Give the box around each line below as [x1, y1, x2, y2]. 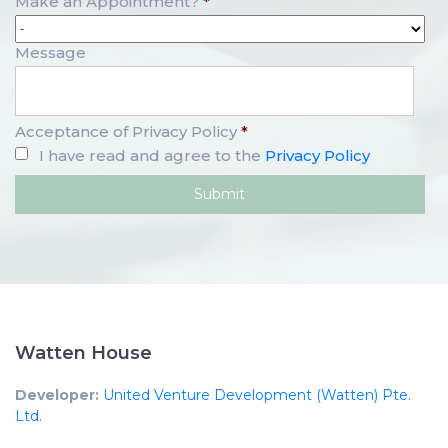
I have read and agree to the [39, 146, 265, 166]
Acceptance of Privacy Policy [15, 122, 237, 142]
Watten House [15, 342, 152, 365]
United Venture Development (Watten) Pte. [103, 386, 411, 405]
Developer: [15, 386, 99, 405]
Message [15, 43, 86, 63]
